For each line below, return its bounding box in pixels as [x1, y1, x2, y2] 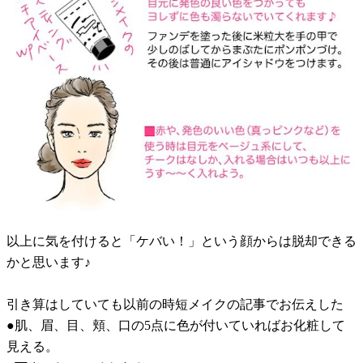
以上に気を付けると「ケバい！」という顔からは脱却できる [6, 234, 357, 249]
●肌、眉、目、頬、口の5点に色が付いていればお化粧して [6, 318, 345, 333]
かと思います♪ [6, 255, 91, 270]
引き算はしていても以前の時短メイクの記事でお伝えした [6, 297, 344, 312]
